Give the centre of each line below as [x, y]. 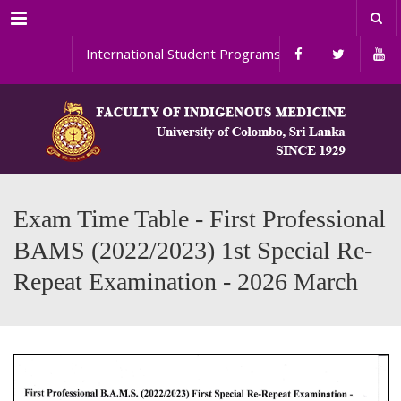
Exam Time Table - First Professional [200, 219]
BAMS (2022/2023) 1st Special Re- [193, 250]
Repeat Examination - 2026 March [186, 282]
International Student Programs [179, 54]
